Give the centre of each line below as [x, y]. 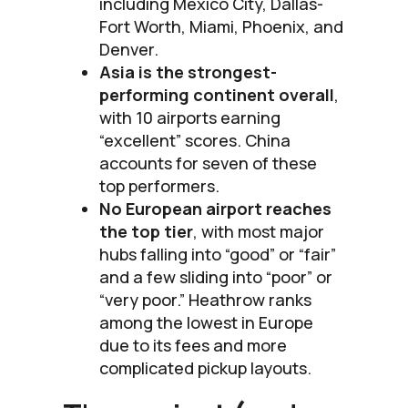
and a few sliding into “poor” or [216, 276]
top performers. [159, 185]
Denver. [129, 49]
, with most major [259, 231]
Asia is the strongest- [188, 71]
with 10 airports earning [190, 117]
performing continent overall [217, 94]
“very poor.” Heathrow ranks [205, 299]
